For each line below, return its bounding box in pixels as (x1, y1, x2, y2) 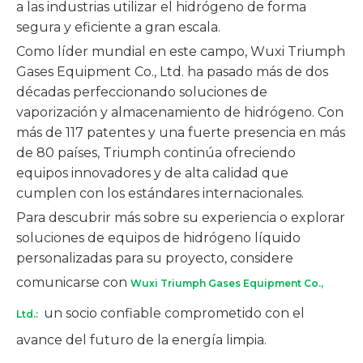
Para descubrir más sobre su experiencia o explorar (16, 210, 345, 225)
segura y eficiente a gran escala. (16, 19, 220, 35)
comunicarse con (16, 275, 130, 290)
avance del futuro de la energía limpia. (16, 332, 267, 348)
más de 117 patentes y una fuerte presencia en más (16, 125, 345, 140)
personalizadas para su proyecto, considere (16, 250, 293, 266)
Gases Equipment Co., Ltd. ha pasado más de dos (16, 64, 328, 79)
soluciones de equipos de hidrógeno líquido (16, 230, 301, 246)
